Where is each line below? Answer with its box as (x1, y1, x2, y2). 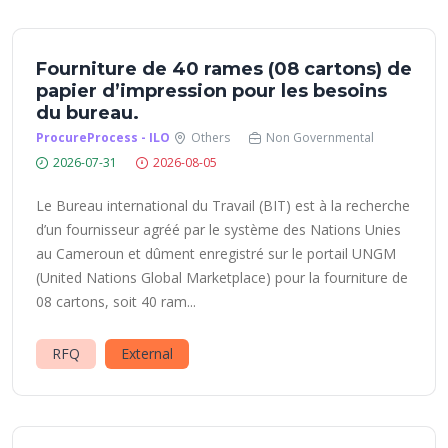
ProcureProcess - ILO (36, 129, 170, 146)
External (121, 344, 173, 363)
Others (191, 129, 230, 146)
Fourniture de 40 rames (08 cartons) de (36, 58, 412, 80)
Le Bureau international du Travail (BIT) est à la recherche (36, 196, 410, 215)
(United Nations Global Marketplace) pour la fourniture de (36, 268, 408, 287)
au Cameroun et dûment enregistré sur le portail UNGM (36, 244, 396, 263)
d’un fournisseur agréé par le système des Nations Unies (36, 220, 401, 239)
